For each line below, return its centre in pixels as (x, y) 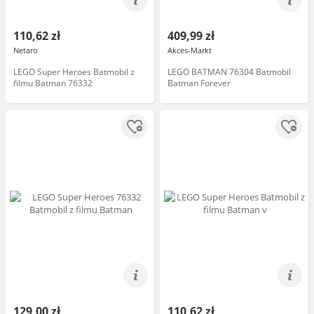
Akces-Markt (190, 50)
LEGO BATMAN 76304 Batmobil (229, 72)
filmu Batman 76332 (53, 83)
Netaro (26, 50)
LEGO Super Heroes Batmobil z (74, 72)
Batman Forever (199, 83)
